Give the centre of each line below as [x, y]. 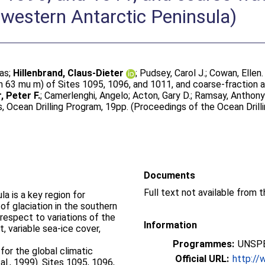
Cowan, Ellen [236, 73]
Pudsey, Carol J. [173, 73]
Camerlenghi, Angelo [87, 96]
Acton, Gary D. [162, 96]
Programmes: [203, 244]
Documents [169, 175]
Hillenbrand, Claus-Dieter [69, 73]
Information [170, 225]
